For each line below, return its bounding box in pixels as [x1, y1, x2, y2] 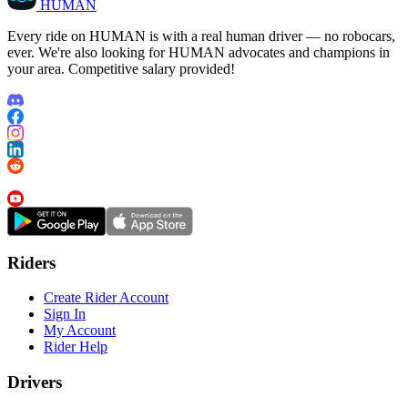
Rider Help [44, 339, 107, 355]
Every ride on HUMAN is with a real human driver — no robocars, [7, 28, 395, 44]
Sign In [44, 306, 86, 322]
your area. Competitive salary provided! [7, 61, 235, 76]
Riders [7, 252, 56, 272]
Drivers [7, 372, 62, 393]
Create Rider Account [44, 290, 168, 306]
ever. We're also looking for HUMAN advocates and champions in [7, 45, 390, 60]
